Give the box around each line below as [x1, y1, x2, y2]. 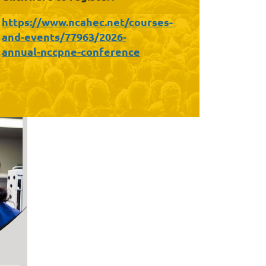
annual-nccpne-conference [2, 45, 140, 59]
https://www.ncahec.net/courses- [2, 15, 173, 29]
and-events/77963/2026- [2, 30, 126, 44]
